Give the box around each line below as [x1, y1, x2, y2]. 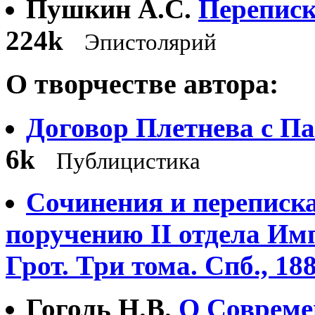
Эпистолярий [84, 30, 217, 56]
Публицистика [56, 148, 200, 174]
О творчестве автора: [6, 68, 278, 101]
